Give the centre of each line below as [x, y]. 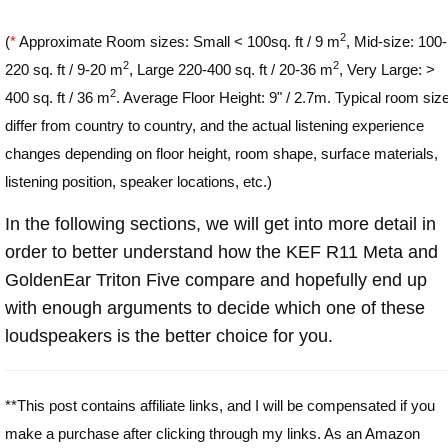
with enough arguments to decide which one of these [215, 307]
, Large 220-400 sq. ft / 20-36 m [231, 69]
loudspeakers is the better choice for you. [169, 335]
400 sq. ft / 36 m [57, 97]
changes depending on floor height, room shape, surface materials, [221, 153]
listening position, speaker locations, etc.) [138, 181]
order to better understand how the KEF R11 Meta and [221, 251]
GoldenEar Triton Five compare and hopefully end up [216, 279]
